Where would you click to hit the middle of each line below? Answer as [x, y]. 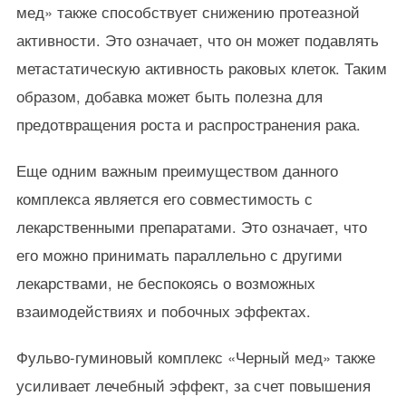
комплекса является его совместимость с [164, 198]
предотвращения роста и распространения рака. [188, 124]
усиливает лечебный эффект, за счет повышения [193, 385]
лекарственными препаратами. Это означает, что [191, 227]
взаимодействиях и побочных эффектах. [163, 311]
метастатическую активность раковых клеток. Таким [201, 68]
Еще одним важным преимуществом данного [177, 170]
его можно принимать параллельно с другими [179, 255]
